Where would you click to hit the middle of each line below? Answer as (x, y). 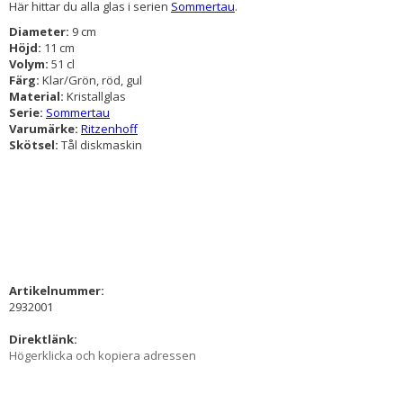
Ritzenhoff (109, 128)
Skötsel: (35, 144)
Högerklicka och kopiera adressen (103, 355)
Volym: (30, 63)
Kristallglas (96, 96)
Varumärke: (45, 128)
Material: (38, 96)
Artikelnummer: (57, 290)
